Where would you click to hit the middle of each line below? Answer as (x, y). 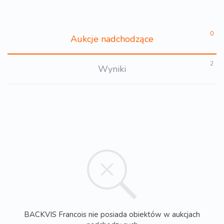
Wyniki (112, 69)
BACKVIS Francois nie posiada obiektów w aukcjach (112, 214)
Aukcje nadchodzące (112, 39)
